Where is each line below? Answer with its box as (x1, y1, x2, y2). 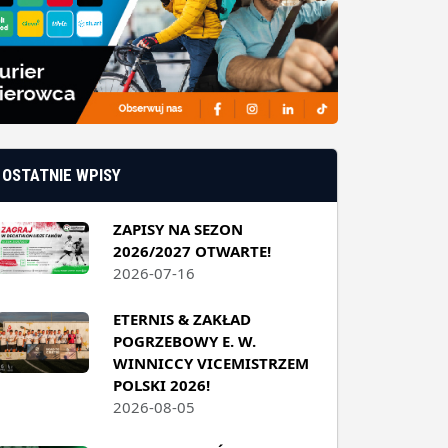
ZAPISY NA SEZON (112, 216, 243, 237)
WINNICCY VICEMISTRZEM (112, 350, 309, 371)
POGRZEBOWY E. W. (112, 328, 256, 349)
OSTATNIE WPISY (2, 162, 122, 183)
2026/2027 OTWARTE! (112, 238, 271, 259)
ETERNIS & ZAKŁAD (112, 306, 251, 327)
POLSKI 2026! (112, 372, 210, 393)
